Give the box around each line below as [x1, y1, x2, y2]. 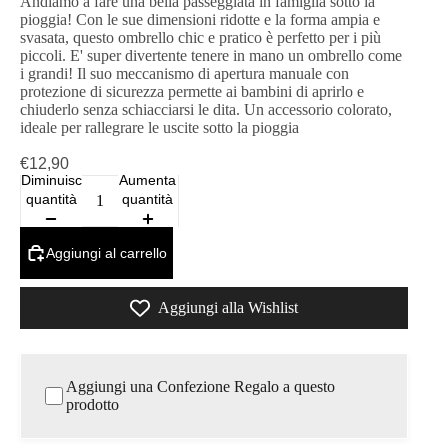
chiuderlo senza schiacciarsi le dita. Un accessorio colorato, [20, 101, 392, 118]
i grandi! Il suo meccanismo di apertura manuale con [20, 65, 349, 82]
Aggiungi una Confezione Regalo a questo [65, 378, 335, 395]
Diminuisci [21, 172, 85, 189]
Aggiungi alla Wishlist [158, 299, 298, 316]
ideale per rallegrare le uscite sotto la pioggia [20, 119, 299, 136]
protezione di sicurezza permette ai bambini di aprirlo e [20, 83, 364, 100]
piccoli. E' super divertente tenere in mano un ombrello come [20, 47, 402, 64]
